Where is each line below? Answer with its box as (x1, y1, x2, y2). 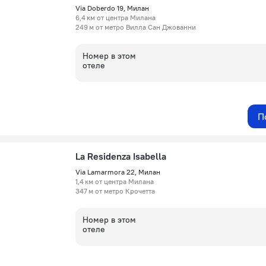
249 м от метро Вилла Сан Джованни (75, 23, 196, 31)
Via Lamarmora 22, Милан (75, 167, 160, 176)
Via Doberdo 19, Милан (75, 4, 149, 12)
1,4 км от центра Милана (75, 177, 154, 186)
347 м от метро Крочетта (75, 186, 155, 195)
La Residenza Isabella (75, 150, 166, 162)
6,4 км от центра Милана (75, 13, 156, 22)
